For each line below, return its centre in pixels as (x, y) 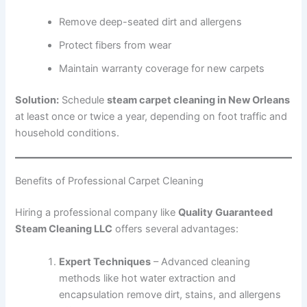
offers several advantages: (176, 229)
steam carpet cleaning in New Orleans (199, 100)
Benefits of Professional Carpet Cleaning (110, 181)
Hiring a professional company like (97, 213)
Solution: (37, 100)
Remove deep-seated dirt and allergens (151, 22)
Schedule (83, 100)
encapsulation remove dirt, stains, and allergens (170, 294)
